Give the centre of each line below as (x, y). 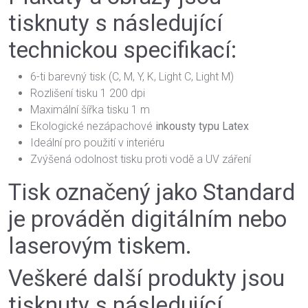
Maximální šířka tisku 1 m (90, 110)
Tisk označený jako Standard (152, 192)
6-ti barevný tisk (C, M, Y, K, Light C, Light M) (132, 77)
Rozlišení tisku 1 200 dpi (88, 93)
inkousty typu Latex (202, 126)
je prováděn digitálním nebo (147, 219)
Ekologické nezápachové (93, 126)
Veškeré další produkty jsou (146, 278)
